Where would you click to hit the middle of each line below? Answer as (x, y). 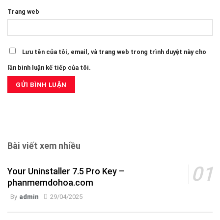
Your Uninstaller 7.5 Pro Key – (66, 171)
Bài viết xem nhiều (44, 146)
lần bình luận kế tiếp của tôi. (49, 67)
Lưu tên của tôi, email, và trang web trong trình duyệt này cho (114, 52)
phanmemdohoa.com (50, 182)
